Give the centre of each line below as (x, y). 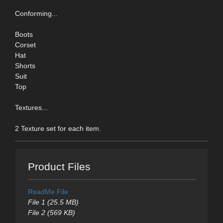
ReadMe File (48, 192)
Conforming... (36, 13)
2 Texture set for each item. (58, 128)
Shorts (25, 65)
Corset (25, 45)
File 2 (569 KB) (51, 213)
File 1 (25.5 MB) (53, 202)
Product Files (59, 167)
